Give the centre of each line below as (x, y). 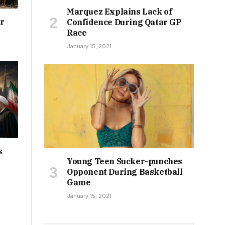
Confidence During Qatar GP (124, 22)
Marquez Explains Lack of (120, 12)
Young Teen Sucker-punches (125, 161)
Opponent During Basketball (125, 172)
